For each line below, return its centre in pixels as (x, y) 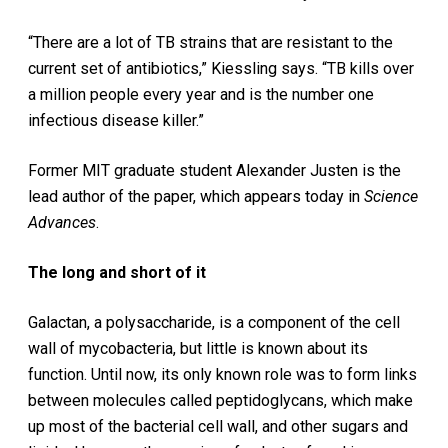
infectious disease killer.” (116, 120)
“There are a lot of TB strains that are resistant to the (211, 42)
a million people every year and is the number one (201, 94)
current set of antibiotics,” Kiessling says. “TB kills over (221, 68)
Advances (62, 222)
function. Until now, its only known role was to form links (223, 374)
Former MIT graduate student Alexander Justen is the (215, 170)
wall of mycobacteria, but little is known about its (198, 348)
